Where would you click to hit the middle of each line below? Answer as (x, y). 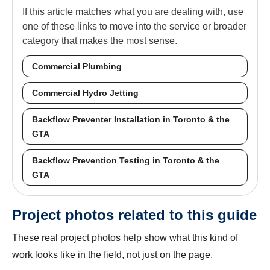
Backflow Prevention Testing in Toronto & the (126, 160)
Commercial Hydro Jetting (85, 93)
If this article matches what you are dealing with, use (133, 12)
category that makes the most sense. (100, 41)
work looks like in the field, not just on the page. (112, 255)
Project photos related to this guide (134, 215)
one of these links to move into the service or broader (134, 26)
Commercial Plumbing (77, 66)
